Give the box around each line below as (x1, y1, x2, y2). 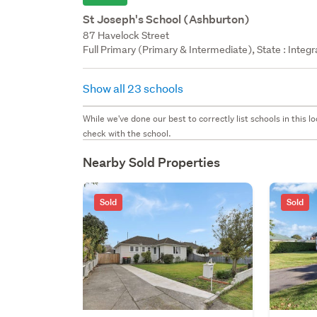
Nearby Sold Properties (83, 154, 221, 171)
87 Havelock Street (83, 28, 170, 42)
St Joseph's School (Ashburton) (83, 11, 250, 27)
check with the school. (83, 127, 172, 139)
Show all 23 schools (83, 80, 186, 96)
